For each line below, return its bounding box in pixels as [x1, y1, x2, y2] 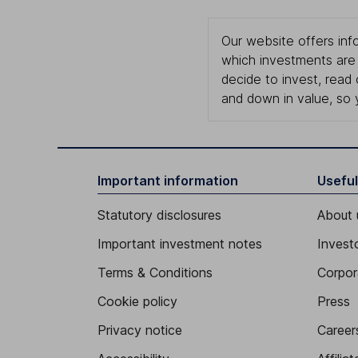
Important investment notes [97, 235, 262, 252]
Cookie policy [97, 292, 177, 309]
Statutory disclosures [97, 206, 221, 223]
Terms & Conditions [97, 264, 213, 280]
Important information [97, 172, 238, 189]
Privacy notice [97, 321, 182, 338]
